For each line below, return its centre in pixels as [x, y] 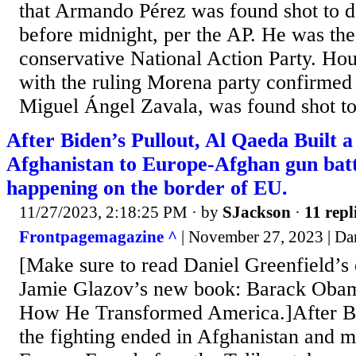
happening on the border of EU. [147, 188]
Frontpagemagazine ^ [98, 237]
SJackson [257, 212]
